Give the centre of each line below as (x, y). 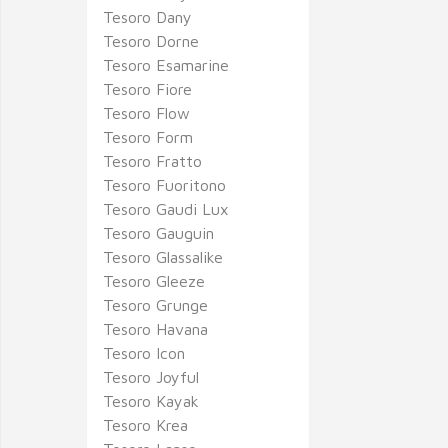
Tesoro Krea (145, 425)
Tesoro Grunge (155, 305)
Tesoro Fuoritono (164, 185)
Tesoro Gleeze (154, 281)
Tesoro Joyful (151, 377)
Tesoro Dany (147, 17)
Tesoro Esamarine (166, 65)
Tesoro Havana (155, 329)
